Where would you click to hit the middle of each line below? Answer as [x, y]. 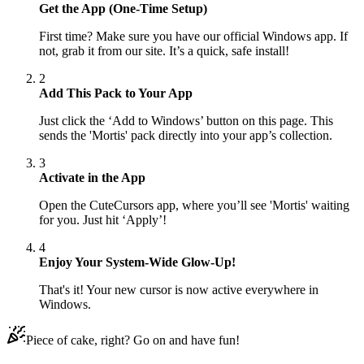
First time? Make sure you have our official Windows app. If [193, 37]
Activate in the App [92, 178]
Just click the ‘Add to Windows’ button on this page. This [186, 121]
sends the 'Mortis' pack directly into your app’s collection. [186, 136]
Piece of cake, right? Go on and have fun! [133, 340]
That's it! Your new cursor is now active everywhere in [179, 290]
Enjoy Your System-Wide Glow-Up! [137, 262]
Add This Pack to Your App [116, 93]
